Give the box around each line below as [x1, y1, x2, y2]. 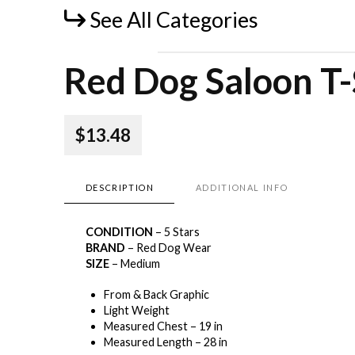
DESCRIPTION [85, 182, 155, 193]
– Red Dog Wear [124, 240, 212, 254]
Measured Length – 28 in [104, 334, 228, 349]
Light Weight [104, 303, 170, 317]
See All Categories [89, 6, 258, 33]
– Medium [109, 256, 160, 270]
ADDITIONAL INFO [195, 182, 288, 193]
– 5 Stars [152, 224, 200, 239]
